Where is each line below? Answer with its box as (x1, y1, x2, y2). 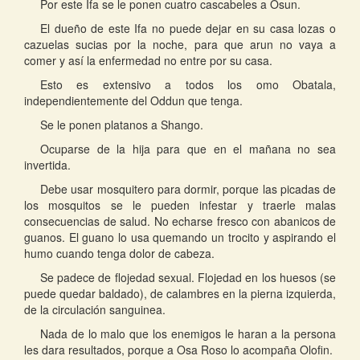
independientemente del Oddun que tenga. (24, 92, 243, 109)
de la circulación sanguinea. (24, 301, 166, 318)
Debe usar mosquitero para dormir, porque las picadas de (40, 181, 336, 198)
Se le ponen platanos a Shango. (40, 117, 203, 133)
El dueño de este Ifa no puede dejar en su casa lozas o (40, 20, 336, 37)
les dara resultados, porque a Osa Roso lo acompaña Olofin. (24, 342, 333, 358)
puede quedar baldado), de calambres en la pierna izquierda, (24, 285, 336, 302)
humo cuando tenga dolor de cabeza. (24, 245, 215, 262)
